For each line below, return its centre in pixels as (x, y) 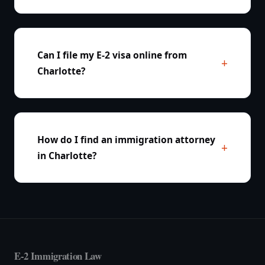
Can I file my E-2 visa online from (112, 55)
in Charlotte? (67, 155)
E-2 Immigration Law (58, 256)
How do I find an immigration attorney (126, 139)
